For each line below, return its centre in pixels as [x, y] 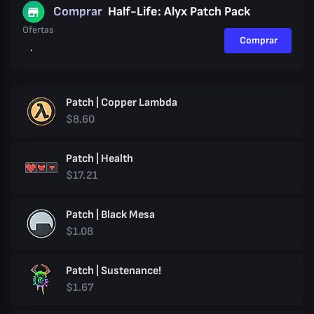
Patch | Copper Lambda [121, 103]
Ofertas [38, 30]
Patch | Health [99, 159]
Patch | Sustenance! [113, 271]
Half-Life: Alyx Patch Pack [179, 12]
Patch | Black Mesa [110, 215]
